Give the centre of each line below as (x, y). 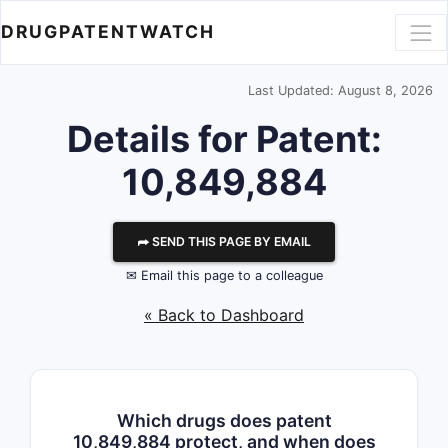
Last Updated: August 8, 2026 (340, 90)
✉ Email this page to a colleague (224, 275)
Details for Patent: (224, 139)
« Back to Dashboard (224, 315)
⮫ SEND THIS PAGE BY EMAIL (224, 241)
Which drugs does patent (224, 420)
